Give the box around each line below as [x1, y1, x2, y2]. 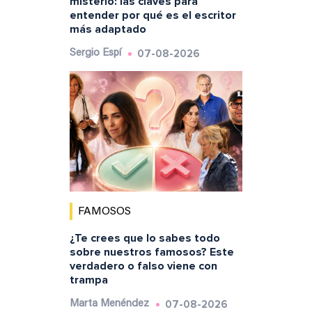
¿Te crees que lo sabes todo [69, 231, 220, 246]
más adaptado [69, 22, 146, 36]
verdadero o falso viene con [69, 259, 217, 274]
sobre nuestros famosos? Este [69, 245, 234, 260]
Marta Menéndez [69, 299, 149, 310]
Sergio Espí [69, 47, 121, 58]
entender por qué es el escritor [69, 8, 236, 22]
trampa [69, 273, 108, 288]
